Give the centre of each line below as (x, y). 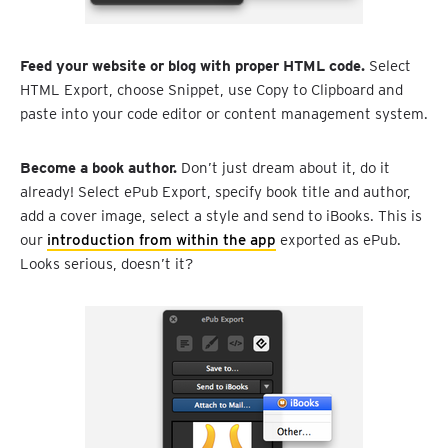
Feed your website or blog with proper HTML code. (192, 66)
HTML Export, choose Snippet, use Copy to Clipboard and (211, 90)
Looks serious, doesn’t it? (106, 264)
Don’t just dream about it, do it (283, 168)
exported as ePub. (338, 240)
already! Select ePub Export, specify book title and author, (215, 192)
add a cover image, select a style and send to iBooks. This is (221, 216)
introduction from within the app (161, 240)
